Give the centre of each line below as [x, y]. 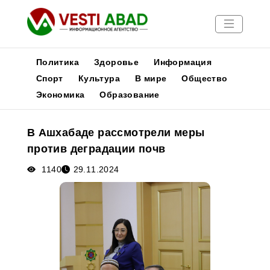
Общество [205, 78]
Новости [26, 109]
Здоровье [117, 62]
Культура [99, 78]
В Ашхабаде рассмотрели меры [116, 133]
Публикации [34, 123]
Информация [183, 62]
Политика [57, 62]
